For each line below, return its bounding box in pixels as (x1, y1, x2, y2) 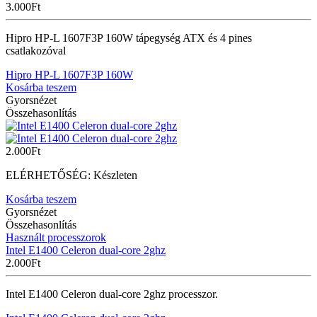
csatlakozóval (6, 44, 66, 57)
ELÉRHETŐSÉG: (6, 168, 93, 181)
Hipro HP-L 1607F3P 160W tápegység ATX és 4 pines (6, 31, 252, 44)
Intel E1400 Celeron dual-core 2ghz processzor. (6, 287, 218, 300)
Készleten (93, 168, 137, 181)
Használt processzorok (6, 231, 106, 243)
